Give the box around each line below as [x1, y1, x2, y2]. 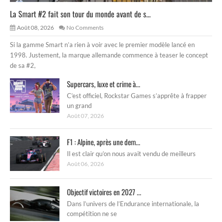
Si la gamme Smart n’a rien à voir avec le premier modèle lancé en [10, 40, 195, 49]
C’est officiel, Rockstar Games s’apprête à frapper [67, 91, 207, 100]
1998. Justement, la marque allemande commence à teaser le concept [10, 51, 208, 59]
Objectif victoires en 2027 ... [67, 186, 141, 197]
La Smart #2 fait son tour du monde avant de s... [10, 7, 151, 20]
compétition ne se [67, 209, 117, 218]
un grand [67, 101, 92, 110]
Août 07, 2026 [67, 111, 104, 119]
